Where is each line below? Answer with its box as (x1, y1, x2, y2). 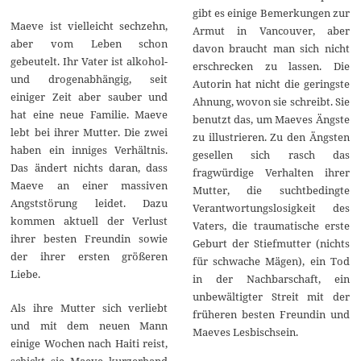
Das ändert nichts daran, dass (10, 160, 168, 176)
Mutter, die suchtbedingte (192, 182, 350, 197)
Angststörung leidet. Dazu (10, 196, 168, 211)
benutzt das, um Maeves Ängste (192, 111, 350, 127)
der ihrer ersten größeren (10, 249, 168, 264)
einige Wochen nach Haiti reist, (10, 336, 168, 351)
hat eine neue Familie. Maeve (10, 107, 168, 122)
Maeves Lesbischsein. (192, 324, 298, 339)
